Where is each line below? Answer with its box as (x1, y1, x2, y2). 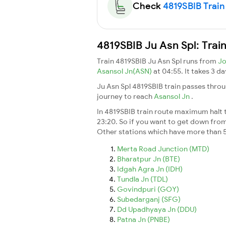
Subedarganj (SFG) (117, 194, 181, 204)
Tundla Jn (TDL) (117, 174, 168, 184)
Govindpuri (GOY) (117, 184, 179, 194)
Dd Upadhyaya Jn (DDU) (117, 204, 197, 214)
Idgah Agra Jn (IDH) (117, 164, 183, 174)
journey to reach (97, 91, 154, 101)
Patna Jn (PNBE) (117, 214, 170, 224)
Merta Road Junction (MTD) (117, 144, 209, 153)
